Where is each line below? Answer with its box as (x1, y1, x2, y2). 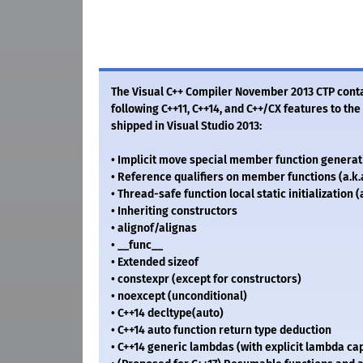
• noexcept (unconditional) (111, 289, 247, 304)
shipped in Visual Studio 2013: (111, 119, 262, 134)
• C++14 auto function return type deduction (111, 323, 331, 338)
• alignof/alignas (111, 221, 197, 236)
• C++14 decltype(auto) (111, 306, 224, 321)
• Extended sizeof (111, 255, 199, 270)
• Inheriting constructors (111, 204, 237, 219)
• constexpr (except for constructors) (111, 272, 301, 287)
